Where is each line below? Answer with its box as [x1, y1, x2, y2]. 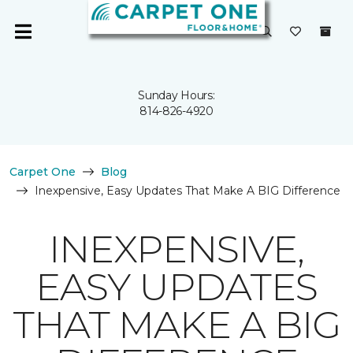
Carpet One [9, 165, 76, 179]
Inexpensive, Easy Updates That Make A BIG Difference [35, 184, 340, 198]
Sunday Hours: [138, 88, 215, 102]
